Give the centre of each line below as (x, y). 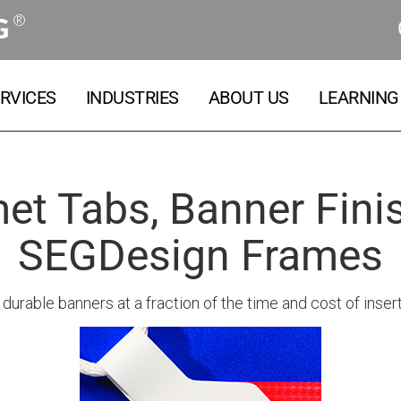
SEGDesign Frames (200, 256)
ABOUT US (248, 98)
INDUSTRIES (132, 98)
